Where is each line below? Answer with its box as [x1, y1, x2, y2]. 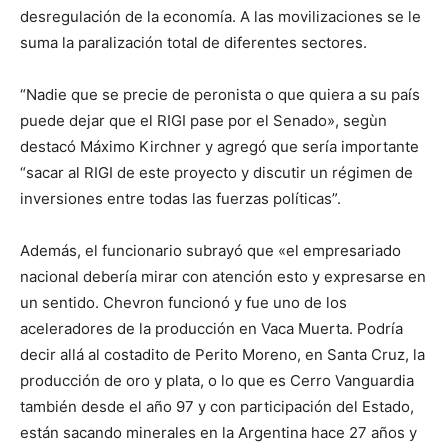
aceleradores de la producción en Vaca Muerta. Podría [20, 319, 403, 338]
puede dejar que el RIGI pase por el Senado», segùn [20, 111, 387, 130]
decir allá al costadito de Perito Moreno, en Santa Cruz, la [20, 345, 425, 364]
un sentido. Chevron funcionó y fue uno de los [20, 293, 347, 312]
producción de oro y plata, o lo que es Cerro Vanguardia [20, 371, 414, 390]
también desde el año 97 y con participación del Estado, [20, 397, 414, 416]
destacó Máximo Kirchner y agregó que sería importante [20, 137, 419, 156]
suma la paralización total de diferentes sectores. [20, 33, 367, 52]
